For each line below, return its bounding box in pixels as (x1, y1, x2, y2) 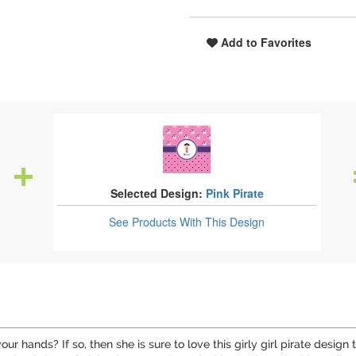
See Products (109, 214, 180, 230)
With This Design (180, 214, 265, 230)
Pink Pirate (205, 185, 264, 201)
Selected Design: (110, 185, 203, 201)
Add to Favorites (218, 34, 311, 50)
